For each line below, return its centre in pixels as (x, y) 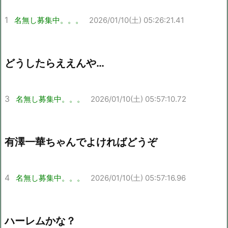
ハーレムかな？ (40, 221)
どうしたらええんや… (54, 63)
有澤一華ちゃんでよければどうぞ (81, 142)
